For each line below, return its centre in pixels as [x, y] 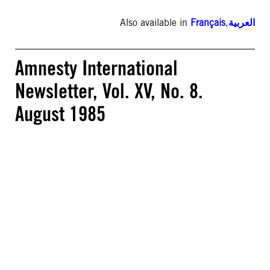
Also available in [155, 23]
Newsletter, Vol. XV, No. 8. [109, 91]
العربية [242, 23]
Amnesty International [96, 68]
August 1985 [60, 114]
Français [208, 23]
